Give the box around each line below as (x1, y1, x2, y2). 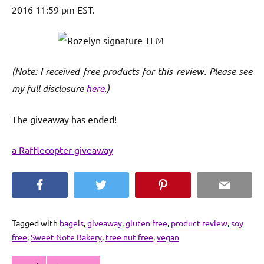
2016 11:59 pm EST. (12, 4, 95, 16)
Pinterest (167, 179, 204, 190)
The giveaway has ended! (12, 113, 117, 126)
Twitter (106, 179, 136, 190)
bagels (60, 217, 84, 229)
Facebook (44, 179, 83, 190)
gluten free (126, 217, 167, 229)
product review (171, 217, 227, 229)
